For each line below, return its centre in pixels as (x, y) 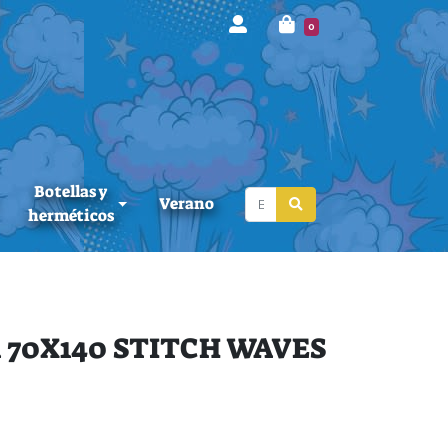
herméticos (70, 216)
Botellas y (70, 192)
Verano (187, 204)
